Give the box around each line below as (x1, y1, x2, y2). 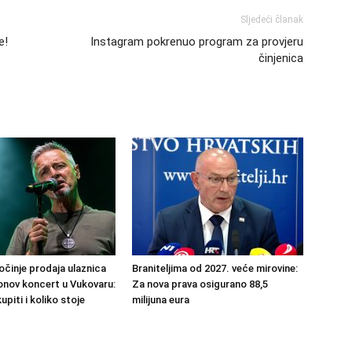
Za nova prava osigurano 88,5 (132, 278, 268, 290)
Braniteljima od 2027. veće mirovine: (132, 262, 298, 274)
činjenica (258, 51, 303, 65)
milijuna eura (132, 294, 189, 306)
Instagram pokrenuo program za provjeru (90, 35, 303, 49)
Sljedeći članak (240, 14, 303, 25)
